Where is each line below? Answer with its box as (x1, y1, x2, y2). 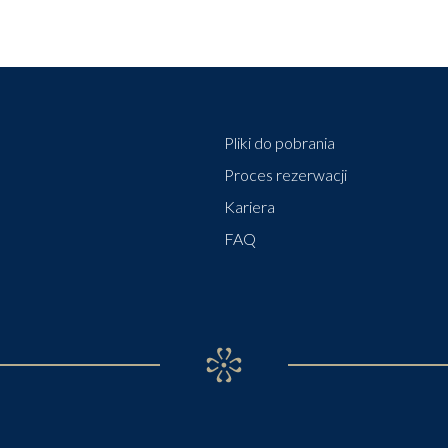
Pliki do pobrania (224, 133, 335, 152)
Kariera (224, 197, 275, 216)
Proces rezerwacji (224, 165, 347, 184)
